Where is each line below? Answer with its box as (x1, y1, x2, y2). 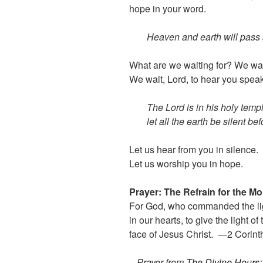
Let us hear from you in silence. (129, 143, 258, 157)
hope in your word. (129, 2, 206, 16)
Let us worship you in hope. (129, 157, 243, 171)
